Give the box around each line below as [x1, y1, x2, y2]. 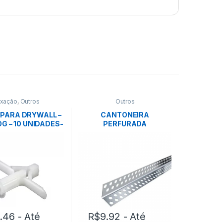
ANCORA [1, 128, 33, 137]
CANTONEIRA [101, 111, 150, 119]
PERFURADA [103, 119, 147, 128]
